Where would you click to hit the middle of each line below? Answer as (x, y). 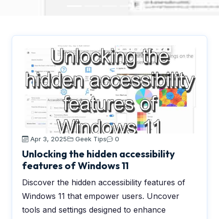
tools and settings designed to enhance (94, 210)
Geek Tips (91, 139)
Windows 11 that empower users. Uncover (101, 196)
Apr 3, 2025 (48, 139)
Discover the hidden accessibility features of (104, 182)
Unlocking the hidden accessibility (99, 154)
